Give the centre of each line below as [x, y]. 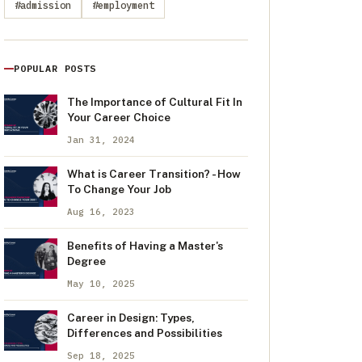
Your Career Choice [119, 117]
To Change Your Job [119, 189]
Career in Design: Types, [131, 318]
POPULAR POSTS [55, 68]
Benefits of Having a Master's [145, 246]
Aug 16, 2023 [101, 212]
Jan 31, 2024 [101, 140]
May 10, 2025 [101, 284]
